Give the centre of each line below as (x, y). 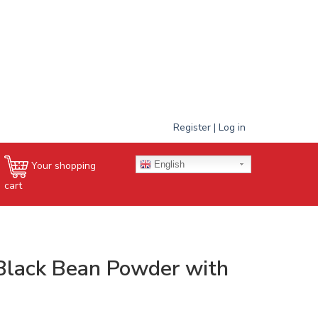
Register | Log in (209, 127)
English (168, 164)
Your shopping (63, 166)
